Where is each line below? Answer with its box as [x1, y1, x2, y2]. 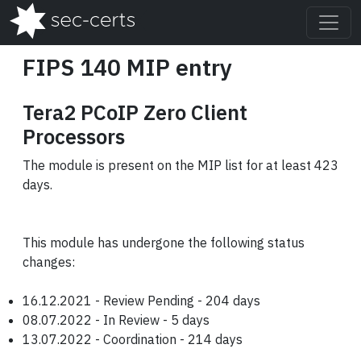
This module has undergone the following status [23, 234, 305, 251]
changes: [23, 254, 75, 270]
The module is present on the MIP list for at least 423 [23, 157, 338, 173]
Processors [23, 123, 125, 150]
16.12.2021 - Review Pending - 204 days [23, 293, 260, 309]
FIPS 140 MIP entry [23, 52, 232, 82]
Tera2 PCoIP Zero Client [23, 99, 247, 126]
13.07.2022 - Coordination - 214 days [23, 331, 243, 347]
